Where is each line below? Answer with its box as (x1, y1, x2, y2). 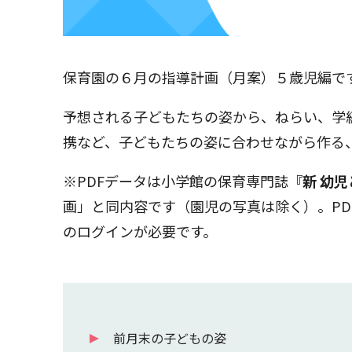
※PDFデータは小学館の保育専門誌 (63, 170, 288, 191)
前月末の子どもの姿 (113, 328, 226, 347)
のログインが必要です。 (63, 220, 217, 241)
